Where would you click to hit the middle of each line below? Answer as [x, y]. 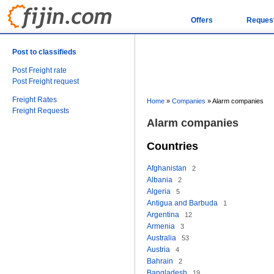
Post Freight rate [39, 70]
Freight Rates [35, 100]
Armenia [161, 226]
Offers [202, 20]
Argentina [163, 215]
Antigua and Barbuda [182, 203]
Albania [160, 180]
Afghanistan [167, 168]
